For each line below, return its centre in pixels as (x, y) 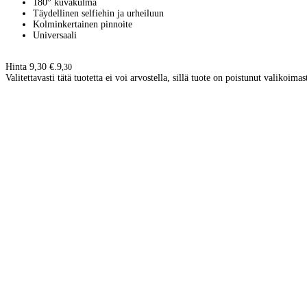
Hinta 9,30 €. (31, 67)
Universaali (55, 36)
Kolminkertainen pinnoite (83, 25)
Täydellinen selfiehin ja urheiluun (98, 14)
